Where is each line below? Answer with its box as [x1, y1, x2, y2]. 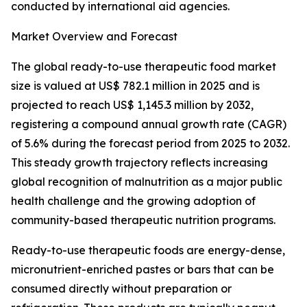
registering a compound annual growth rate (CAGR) [11, 117, 286, 132]
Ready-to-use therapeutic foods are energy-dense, [11, 243, 285, 258]
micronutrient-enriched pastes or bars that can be [11, 262, 274, 277]
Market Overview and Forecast [11, 29, 177, 44]
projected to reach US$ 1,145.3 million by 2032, [11, 98, 254, 112]
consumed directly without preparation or [11, 282, 232, 296]
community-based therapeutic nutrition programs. [11, 213, 275, 228]
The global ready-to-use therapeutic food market [11, 60, 276, 74]
